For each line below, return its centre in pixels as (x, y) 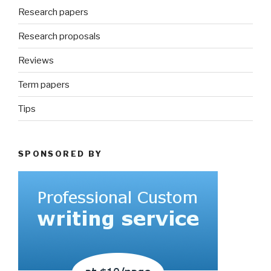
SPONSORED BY (60, 154)
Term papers (44, 84)
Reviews (36, 60)
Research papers (53, 12)
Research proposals (59, 36)
